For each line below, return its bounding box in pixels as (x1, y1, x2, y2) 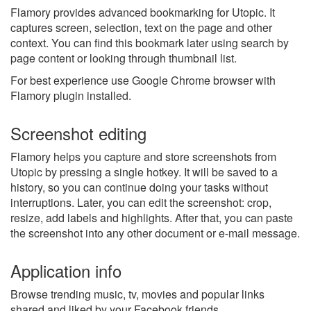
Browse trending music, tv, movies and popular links (10, 285, 264, 302)
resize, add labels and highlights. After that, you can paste (10, 209, 293, 226)
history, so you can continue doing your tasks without (10, 178, 268, 195)
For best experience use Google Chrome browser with (10, 72, 276, 88)
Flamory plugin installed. (10, 87, 131, 103)
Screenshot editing (10, 120, 146, 145)
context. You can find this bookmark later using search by (10, 34, 289, 51)
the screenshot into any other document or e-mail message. (10, 224, 300, 241)
